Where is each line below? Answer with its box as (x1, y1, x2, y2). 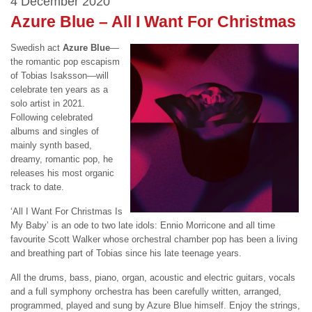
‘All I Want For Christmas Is (10, 205, 123, 217)
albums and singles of (10, 125, 99, 136)
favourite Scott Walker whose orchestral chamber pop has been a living (10, 233, 297, 244)
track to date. (10, 181, 64, 192)
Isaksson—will (47, 70, 109, 81)
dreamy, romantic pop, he (10, 153, 113, 164)
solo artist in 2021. (10, 97, 85, 109)
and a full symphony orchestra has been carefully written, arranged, (10, 286, 281, 297)
